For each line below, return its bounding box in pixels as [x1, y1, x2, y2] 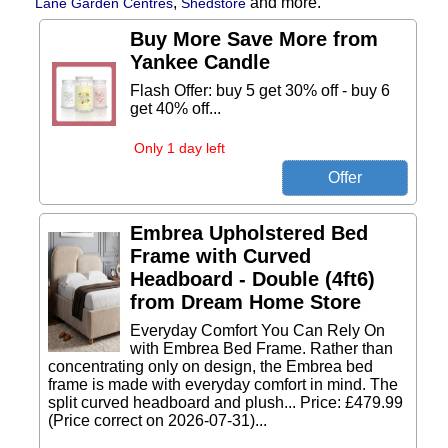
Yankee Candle [130, 51, 270, 73]
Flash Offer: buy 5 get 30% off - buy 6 [130, 82, 390, 99]
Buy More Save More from [130, 28, 378, 50]
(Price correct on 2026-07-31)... [48, 412, 267, 429]
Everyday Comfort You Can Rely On [130, 322, 385, 339]
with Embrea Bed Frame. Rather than [130, 340, 393, 357]
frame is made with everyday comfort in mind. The [48, 376, 398, 393]
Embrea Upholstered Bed [130, 222, 368, 244]
